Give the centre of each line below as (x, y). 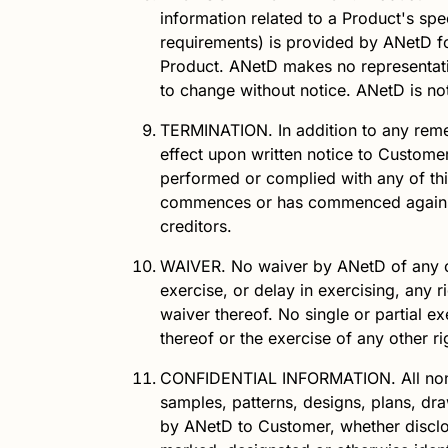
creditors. (196, 225)
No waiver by (281, 265)
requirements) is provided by (271, 41)
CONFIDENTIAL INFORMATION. (278, 377)
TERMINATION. (216, 129)
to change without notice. (258, 89)
